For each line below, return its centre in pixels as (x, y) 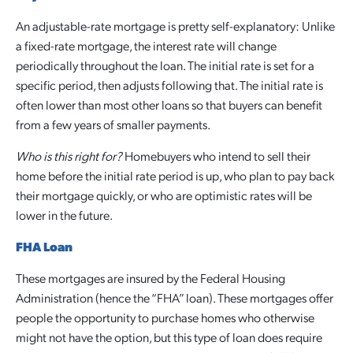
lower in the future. (64, 215)
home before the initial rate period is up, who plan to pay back (175, 175)
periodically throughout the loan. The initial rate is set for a (165, 65)
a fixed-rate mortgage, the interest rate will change (146, 45)
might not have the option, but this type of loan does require (169, 337)
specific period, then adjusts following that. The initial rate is (169, 85)
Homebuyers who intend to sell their (216, 156)
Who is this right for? (69, 156)
